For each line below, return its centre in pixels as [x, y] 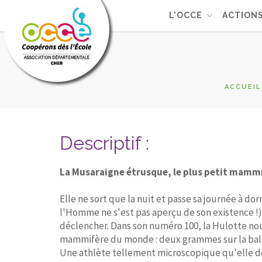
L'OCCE [186, 15]
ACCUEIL [243, 87]
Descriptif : [104, 143]
